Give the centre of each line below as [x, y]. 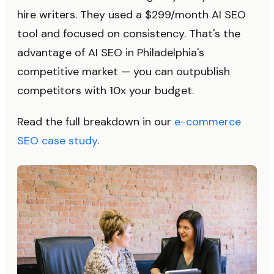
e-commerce [208, 121]
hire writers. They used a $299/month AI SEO [131, 14]
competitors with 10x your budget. [106, 90]
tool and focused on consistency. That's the [129, 33]
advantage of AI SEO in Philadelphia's [111, 52]
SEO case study [57, 140]
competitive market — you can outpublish [124, 71]
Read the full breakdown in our [96, 121]
